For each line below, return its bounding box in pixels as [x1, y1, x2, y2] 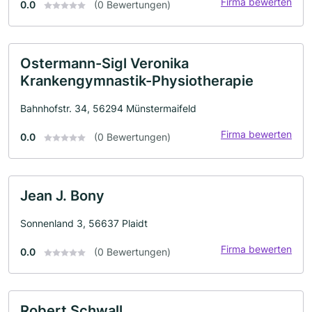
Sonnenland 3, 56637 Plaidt [20, 217, 148, 229]
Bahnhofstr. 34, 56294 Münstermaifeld [20, 102, 196, 114]
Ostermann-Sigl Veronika [20, 54, 189, 72]
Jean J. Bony [20, 187, 104, 204]
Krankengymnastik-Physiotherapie [20, 72, 253, 89]
